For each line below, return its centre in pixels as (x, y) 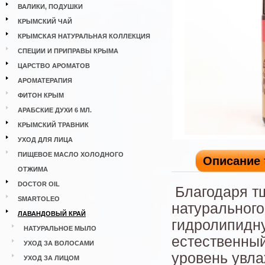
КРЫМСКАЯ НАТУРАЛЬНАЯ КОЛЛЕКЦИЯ (84, 36)
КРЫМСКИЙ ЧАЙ (45, 21)
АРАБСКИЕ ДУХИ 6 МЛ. (55, 110)
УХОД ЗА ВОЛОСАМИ (59, 243)
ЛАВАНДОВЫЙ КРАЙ (52, 214)
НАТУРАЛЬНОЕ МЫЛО (60, 228)
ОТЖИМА (33, 169)
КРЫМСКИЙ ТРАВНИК (53, 125)
